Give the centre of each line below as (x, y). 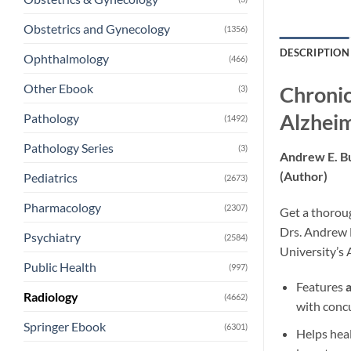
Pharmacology (62, 208)
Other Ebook (58, 89)
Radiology (51, 297)
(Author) (304, 175)
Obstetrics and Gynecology (97, 29)
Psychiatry (52, 237)
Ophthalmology (66, 59)
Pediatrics (51, 178)
